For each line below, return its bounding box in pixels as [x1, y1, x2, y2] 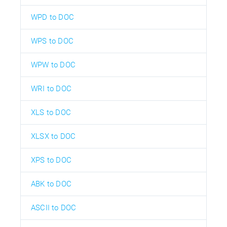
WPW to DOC [31, 60, 75, 69]
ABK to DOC [31, 179, 71, 188]
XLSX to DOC [31, 131, 76, 141]
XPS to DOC [31, 155, 71, 165]
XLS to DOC [31, 107, 71, 117]
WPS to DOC [31, 36, 73, 46]
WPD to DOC [31, 12, 74, 22]
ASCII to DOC [31, 203, 77, 212]
